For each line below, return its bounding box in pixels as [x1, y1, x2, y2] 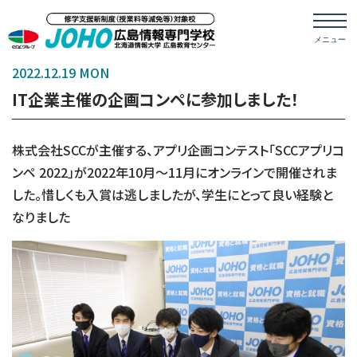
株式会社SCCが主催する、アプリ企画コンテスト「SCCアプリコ [12, 140, 344, 160]
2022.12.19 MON [12, 63, 109, 83]
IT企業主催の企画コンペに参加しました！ [12, 88, 299, 112]
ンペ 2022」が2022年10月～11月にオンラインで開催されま [12, 163, 337, 182]
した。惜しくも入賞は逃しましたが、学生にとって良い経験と [12, 185, 333, 205]
